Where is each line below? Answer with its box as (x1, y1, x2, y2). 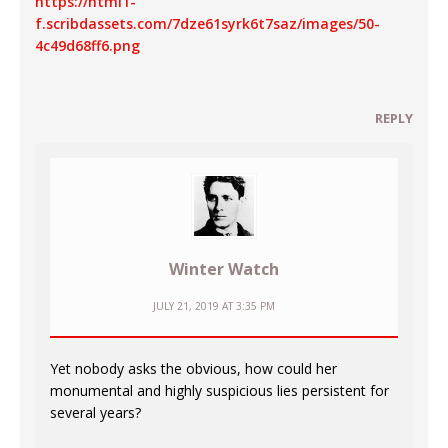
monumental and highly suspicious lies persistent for (50, 381, 389, 401)
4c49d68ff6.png (35, 36, 140, 56)
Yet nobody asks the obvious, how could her (50, 359, 337, 379)
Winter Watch (169, 258, 279, 281)
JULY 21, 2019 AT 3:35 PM (153, 299, 275, 314)
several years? (50, 403, 141, 423)
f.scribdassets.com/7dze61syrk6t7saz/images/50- (35, 14, 380, 34)
